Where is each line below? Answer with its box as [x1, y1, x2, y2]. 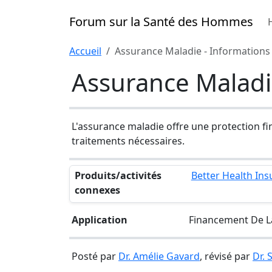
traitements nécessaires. [72, 134, 185, 148]
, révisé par [200, 250, 253, 263]
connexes [75, 183, 120, 197]
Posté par [72, 250, 118, 263]
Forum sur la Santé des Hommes [69, 13, 253, 30]
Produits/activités [75, 169, 161, 182]
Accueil [69, 44, 101, 58]
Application [72, 213, 127, 226]
